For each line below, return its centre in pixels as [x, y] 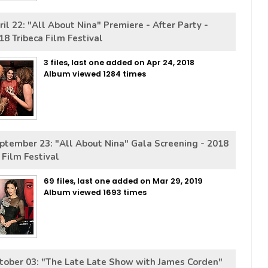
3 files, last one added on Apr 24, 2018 [119, 63]
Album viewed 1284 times [95, 74]
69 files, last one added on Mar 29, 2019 [123, 181]
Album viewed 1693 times [95, 192]
